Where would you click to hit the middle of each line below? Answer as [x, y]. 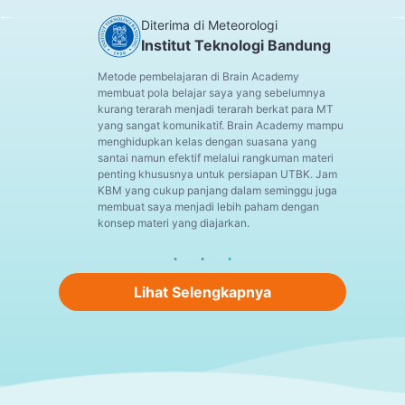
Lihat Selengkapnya [202, 292]
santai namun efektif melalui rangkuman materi [216, 158]
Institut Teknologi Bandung [236, 46]
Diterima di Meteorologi [210, 25]
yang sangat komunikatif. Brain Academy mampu [221, 126]
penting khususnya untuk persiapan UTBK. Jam [218, 174]
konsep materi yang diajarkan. [174, 223]
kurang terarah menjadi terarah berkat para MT [216, 109]
